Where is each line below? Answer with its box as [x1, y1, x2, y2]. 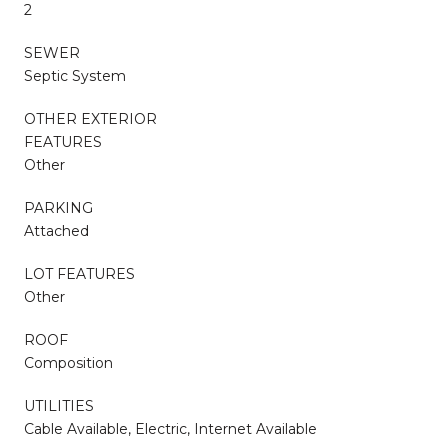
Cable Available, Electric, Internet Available [24, 419, 317, 438]
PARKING [24, 198, 93, 217]
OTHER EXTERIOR [24, 109, 157, 128]
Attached [24, 221, 89, 240]
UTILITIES [24, 396, 94, 415]
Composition [24, 353, 113, 372]
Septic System [24, 66, 126, 85]
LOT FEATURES [24, 264, 135, 283]
